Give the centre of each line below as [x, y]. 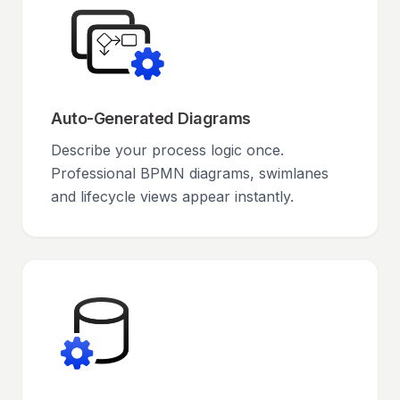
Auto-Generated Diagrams [151, 118]
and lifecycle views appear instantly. [172, 196]
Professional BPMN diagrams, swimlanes [190, 173]
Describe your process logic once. [167, 150]
